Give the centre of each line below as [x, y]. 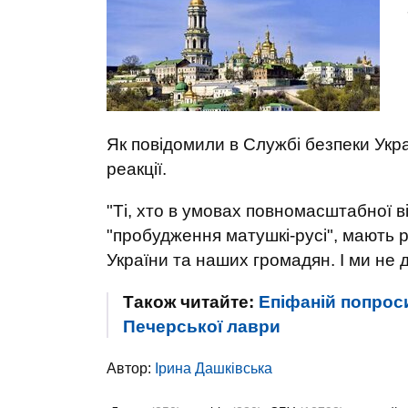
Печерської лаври [202, 326]
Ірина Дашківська [214, 368]
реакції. [137, 169]
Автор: [131, 368]
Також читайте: [191, 302]
